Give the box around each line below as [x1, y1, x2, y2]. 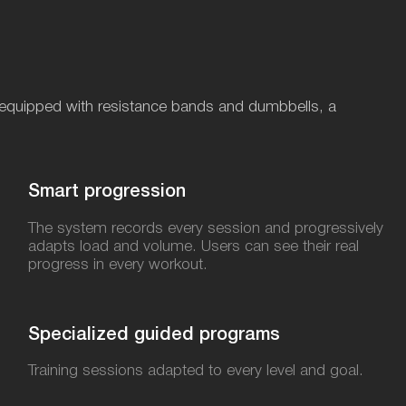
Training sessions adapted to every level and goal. [28, 363, 363, 378]
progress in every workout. [28, 257, 208, 272]
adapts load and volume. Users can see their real [28, 239, 359, 254]
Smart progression [28, 183, 186, 200]
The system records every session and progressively [28, 221, 383, 236]
